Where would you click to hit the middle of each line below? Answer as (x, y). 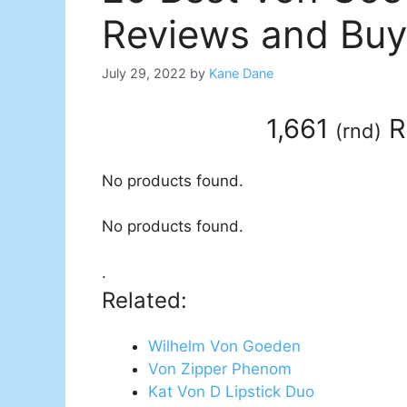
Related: (144, 300)
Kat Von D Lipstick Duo (231, 391)
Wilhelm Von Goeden (224, 346)
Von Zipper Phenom (220, 368)
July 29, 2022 (144, 74)
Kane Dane (241, 74)
